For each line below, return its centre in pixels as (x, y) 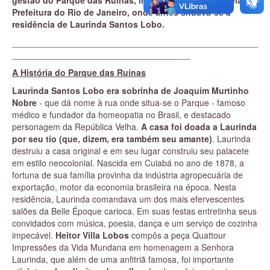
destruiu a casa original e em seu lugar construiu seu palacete (130, 151)
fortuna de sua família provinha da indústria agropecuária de (127, 175)
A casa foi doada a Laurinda (199, 127)
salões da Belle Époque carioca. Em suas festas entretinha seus (134, 211)
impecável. (34, 235)
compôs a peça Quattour (177, 235)
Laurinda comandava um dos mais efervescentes (150, 199)
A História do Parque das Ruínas (79, 72)
